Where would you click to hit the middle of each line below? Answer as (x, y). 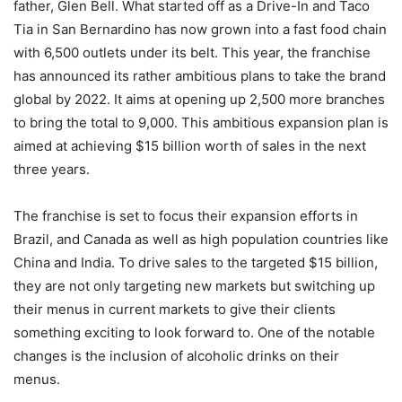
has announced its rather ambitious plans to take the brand (200, 75)
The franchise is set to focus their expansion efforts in (186, 215)
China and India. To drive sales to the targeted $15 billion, (196, 262)
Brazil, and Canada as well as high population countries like (201, 239)
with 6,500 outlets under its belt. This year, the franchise (192, 52)
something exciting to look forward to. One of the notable (194, 332)
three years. (52, 169)
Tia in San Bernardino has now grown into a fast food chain (200, 29)
